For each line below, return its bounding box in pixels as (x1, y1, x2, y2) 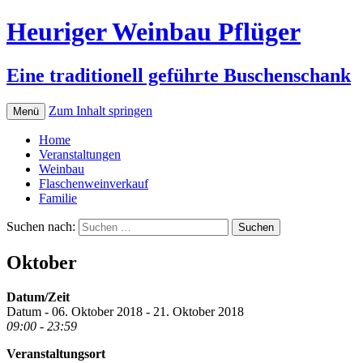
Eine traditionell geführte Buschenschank (6, 64, 351, 86)
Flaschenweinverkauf (39, 176, 148, 190)
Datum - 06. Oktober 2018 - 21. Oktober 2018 (6, 304, 244, 318)
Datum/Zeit (6, 289, 70, 304)
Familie (39, 190, 77, 205)
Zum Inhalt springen (49, 103, 152, 117)
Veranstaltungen (39, 147, 121, 161)
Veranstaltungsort (6, 346, 105, 361)
